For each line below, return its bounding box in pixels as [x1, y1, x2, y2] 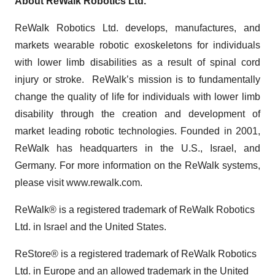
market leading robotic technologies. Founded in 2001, [15, 126, 260, 136]
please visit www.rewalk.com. [15, 177, 142, 188]
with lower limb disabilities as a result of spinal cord [15, 57, 260, 68]
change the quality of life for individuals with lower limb [15, 91, 260, 102]
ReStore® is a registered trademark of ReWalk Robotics [15, 249, 257, 259]
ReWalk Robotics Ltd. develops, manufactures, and [15, 23, 260, 33]
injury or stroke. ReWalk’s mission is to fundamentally [15, 74, 260, 85]
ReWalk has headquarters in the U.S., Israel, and [15, 143, 260, 153]
